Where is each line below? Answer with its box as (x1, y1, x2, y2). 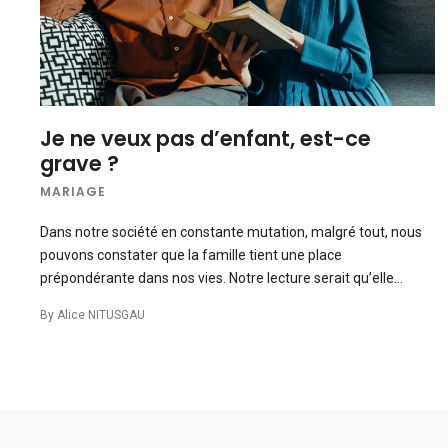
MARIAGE (40, 183, 106, 201)
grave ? (40, 149, 119, 179)
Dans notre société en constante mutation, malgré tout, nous (40, 224, 422, 241)
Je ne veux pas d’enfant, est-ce (40, 124, 371, 154)
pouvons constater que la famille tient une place (40, 247, 342, 264)
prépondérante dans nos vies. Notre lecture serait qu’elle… (40, 270, 403, 287)
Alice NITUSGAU (57, 308, 145, 323)
